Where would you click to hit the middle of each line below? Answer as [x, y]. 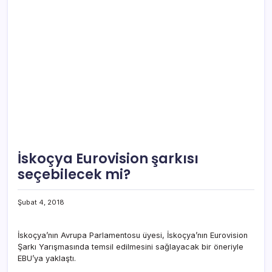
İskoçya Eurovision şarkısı [108, 158]
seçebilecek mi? [74, 174]
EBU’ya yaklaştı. [47, 258]
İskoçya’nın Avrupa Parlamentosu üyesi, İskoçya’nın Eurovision [133, 235]
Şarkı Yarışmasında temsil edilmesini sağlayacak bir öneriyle [131, 246]
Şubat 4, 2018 [41, 202]
